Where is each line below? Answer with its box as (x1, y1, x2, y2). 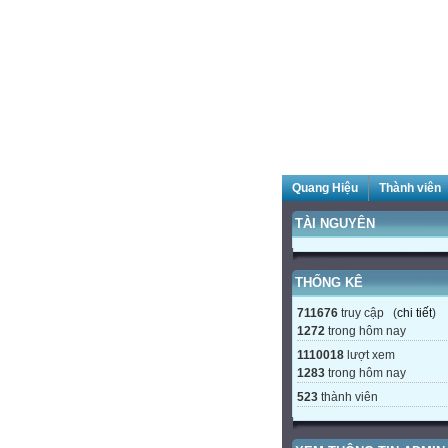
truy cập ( (338, 306, 397, 320)
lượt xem (344, 348, 395, 362)
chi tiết (397, 306, 432, 320)
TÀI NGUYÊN (295, 216, 375, 231)
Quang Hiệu (292, 181, 358, 195)
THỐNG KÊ (295, 275, 363, 290)
